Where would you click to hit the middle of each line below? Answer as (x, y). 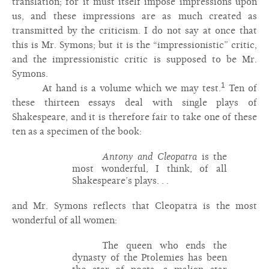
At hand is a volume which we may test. (131, 88)
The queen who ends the (165, 246)
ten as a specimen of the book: (77, 131)
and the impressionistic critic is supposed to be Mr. (134, 59)
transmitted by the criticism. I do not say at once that (134, 31)
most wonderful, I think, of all (150, 169)
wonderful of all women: (65, 220)
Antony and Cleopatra (150, 157)
